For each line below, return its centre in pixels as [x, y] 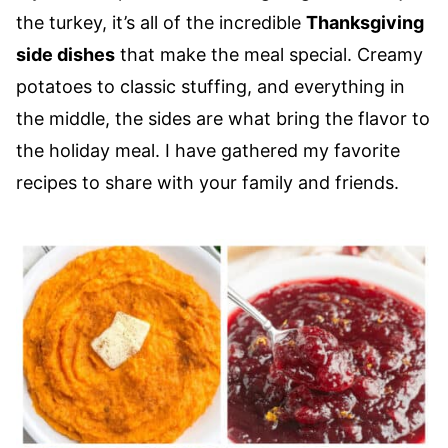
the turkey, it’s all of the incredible [161, 22]
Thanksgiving [365, 22]
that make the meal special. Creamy [269, 54]
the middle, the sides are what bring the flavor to [223, 118]
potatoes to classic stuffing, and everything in [210, 86]
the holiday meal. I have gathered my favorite [208, 150]
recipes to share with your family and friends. [207, 182]
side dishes [65, 54]
